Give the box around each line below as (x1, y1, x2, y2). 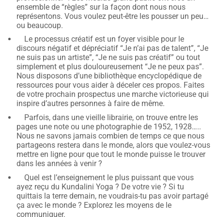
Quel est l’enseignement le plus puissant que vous (24, 172, 194, 182)
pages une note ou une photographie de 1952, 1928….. (16, 122, 201, 132)
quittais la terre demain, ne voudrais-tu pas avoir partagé (16, 191, 209, 201)
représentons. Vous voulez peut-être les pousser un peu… (16, 11, 209, 21)
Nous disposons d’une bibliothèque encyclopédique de (16, 71, 202, 81)
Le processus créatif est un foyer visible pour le (24, 34, 185, 44)
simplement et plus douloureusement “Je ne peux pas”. (16, 62, 204, 72)
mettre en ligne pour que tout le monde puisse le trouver (16, 150, 206, 159)
